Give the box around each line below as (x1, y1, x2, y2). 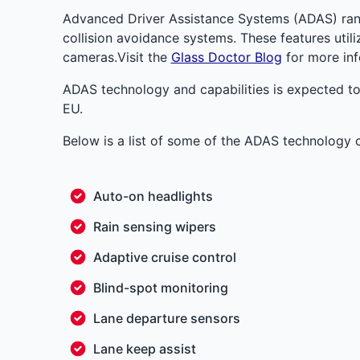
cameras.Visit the (62, 49, 171, 65)
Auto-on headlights (92, 188, 213, 204)
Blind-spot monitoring (92, 280, 228, 296)
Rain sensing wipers (92, 219, 216, 235)
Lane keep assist (92, 341, 196, 357)
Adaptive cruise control (92, 249, 236, 265)
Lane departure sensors (92, 310, 240, 326)
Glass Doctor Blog (170, 49, 282, 65)
